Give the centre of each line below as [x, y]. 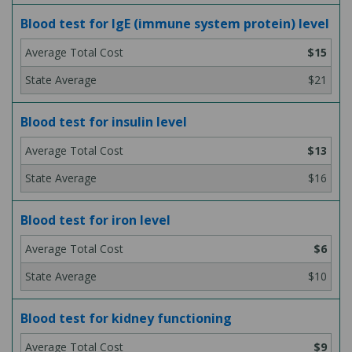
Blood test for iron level [95, 220]
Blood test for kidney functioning [126, 318]
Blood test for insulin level [104, 122]
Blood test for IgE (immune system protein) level [175, 24]
